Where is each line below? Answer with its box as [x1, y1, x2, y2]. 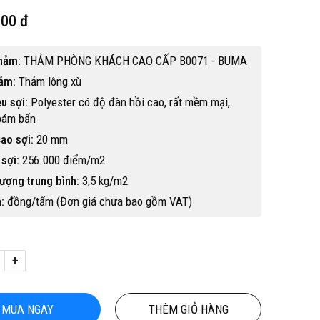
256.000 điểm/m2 [19, 153, 105, 167]
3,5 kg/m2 [79, 174, 128, 188]
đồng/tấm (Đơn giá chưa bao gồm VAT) [4, 194, 192, 209]
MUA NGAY [1, 302, 54, 316]
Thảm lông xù [16, 74, 81, 89]
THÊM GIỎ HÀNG [148, 302, 229, 316]
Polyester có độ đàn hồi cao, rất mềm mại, [28, 95, 230, 109]
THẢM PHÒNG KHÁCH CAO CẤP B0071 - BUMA [21, 54, 247, 68]
